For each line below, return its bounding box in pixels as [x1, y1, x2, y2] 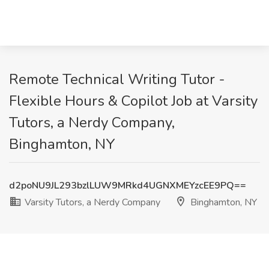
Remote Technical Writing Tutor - [9, 70, 225, 89]
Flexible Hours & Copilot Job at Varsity [9, 91, 258, 110]
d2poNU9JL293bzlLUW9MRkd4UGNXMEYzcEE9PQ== [9, 179, 246, 192]
